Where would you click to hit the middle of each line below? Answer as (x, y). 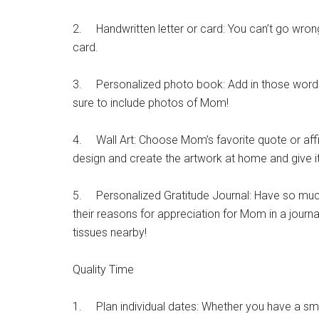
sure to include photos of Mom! (151, 103)
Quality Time (103, 270)
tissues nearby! (110, 232)
